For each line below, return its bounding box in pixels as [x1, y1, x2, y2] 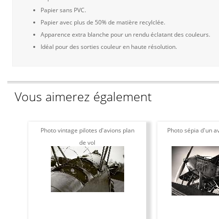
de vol [79, 138, 95, 147]
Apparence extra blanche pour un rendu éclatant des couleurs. [41, 30, 210, 39]
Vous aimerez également [15, 88, 152, 105]
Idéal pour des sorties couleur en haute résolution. [41, 43, 177, 51]
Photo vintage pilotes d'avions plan [40, 126, 134, 134]
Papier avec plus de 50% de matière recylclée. [41, 18, 165, 26]
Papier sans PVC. [41, 6, 86, 14]
